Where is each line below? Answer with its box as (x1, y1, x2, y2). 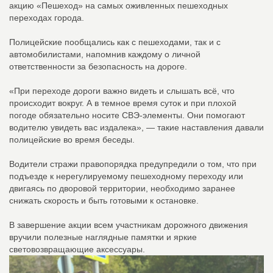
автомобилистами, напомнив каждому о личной (9, 49, 200, 60)
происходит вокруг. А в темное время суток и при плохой (9, 98, 236, 108)
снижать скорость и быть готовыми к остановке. (9, 196, 199, 206)
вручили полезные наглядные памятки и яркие (9, 232, 197, 243)
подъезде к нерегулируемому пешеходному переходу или (9, 171, 243, 182)
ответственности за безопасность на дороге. (9, 62, 187, 72)
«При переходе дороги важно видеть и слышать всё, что (9, 86, 235, 96)
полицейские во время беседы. (9, 135, 135, 145)
